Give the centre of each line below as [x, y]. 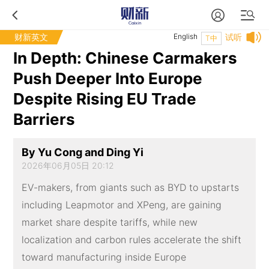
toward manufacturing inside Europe [104, 257]
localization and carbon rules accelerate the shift [131, 240]
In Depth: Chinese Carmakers [125, 58]
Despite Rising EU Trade [105, 99]
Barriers [44, 119]
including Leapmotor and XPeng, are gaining [121, 205]
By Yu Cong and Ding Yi [82, 153]
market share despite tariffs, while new [109, 222]
